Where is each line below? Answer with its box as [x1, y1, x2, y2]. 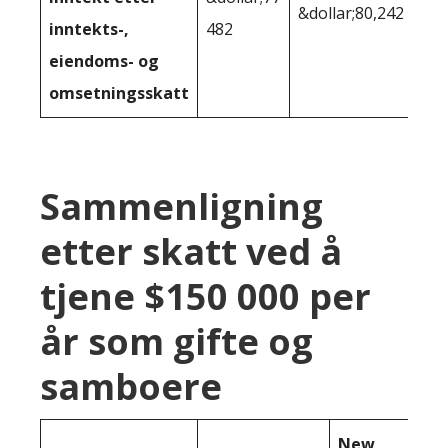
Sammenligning [40, 181, 323, 231]
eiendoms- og [49, 49, 159, 72]
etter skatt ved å [40, 226, 342, 276]
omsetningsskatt [49, 81, 189, 104]
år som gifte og [40, 316, 313, 366]
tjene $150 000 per [40, 271, 371, 321]
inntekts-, [49, 17, 129, 40]
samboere [40, 361, 222, 411]
